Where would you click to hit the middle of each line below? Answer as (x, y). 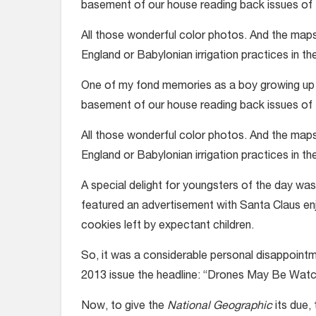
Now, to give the (124, 307)
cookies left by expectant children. (168, 226)
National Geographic (220, 307)
